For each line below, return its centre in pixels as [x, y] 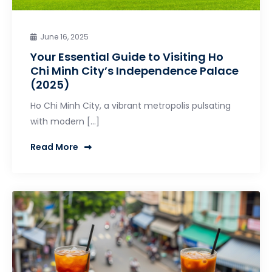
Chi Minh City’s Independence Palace [134, 70]
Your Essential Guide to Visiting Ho [127, 56]
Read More [54, 147]
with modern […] [65, 121]
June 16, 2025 [64, 36]
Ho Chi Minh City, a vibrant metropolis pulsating [131, 105]
